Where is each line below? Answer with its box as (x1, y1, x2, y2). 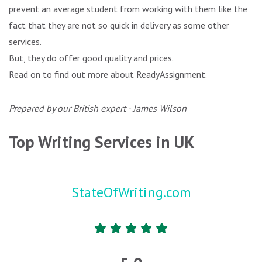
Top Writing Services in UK (9, 131, 195, 153)
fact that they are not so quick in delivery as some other (9, 19, 229, 32)
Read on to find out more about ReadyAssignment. (9, 68, 207, 81)
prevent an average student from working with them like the (9, 3, 247, 15)
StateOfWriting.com (71, 183, 191, 202)
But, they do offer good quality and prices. (9, 52, 174, 64)
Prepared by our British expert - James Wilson (9, 102, 187, 115)
